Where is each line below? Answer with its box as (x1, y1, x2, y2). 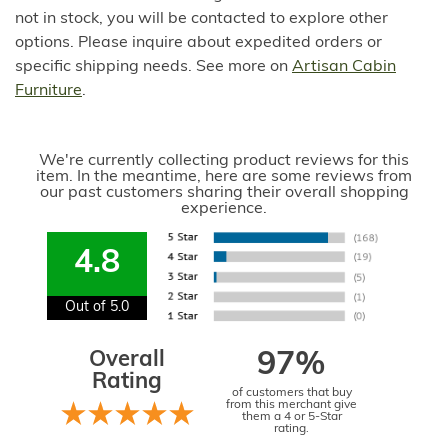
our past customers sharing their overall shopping (39, 185, 409, 202)
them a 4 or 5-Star (241, 411, 342, 424)
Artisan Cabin (292, 59, 396, 76)
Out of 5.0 (65, 300, 130, 316)
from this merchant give (226, 399, 357, 412)
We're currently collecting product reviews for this (39, 153, 409, 170)
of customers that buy (231, 387, 352, 400)
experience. (181, 201, 267, 218)
